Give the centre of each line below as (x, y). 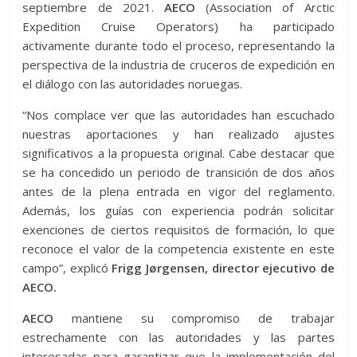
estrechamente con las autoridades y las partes (178, 337)
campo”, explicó (67, 268)
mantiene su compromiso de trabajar (194, 318)
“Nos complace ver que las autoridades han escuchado (178, 115)
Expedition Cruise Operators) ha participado (178, 26)
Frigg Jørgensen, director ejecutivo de (223, 268)
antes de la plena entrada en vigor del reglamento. (178, 191)
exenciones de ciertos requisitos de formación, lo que (178, 229)
